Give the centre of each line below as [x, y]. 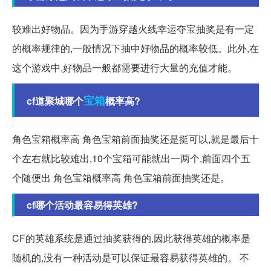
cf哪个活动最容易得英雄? [82, 205]
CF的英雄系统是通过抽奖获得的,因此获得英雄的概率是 [131, 238]
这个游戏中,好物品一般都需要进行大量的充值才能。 [125, 68]
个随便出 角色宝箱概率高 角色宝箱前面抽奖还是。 [121, 178]
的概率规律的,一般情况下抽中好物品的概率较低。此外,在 [135, 48]
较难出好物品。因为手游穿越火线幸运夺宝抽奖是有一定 [133, 29]
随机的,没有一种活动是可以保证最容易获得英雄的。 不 [131, 258]
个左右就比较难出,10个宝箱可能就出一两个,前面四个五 [131, 158]
